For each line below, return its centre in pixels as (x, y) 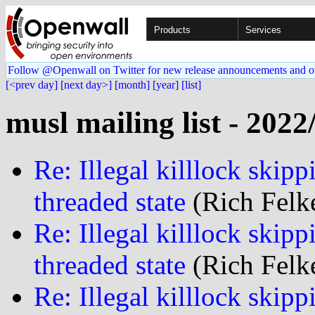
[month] (132, 85)
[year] (166, 85)
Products (172, 30)
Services (263, 30)
